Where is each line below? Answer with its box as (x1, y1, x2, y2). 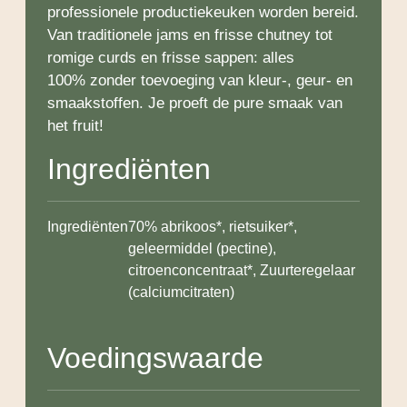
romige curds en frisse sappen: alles (47, 49, 294, 67)
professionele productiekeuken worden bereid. (47, 4, 359, 22)
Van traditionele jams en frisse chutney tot (47, 26, 333, 45)
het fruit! (47, 117, 104, 135)
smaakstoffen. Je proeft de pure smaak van (47, 94, 342, 113)
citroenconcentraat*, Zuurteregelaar (128, 263, 355, 279)
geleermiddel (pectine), (128, 241, 276, 257)
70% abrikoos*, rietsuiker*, (128, 219, 297, 235)
